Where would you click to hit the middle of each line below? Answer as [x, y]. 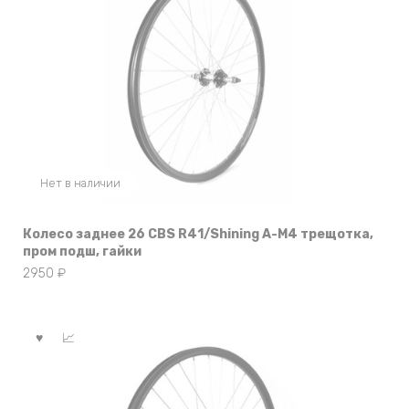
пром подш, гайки [82, 251]
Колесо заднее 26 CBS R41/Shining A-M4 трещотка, [198, 234]
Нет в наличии [80, 184]
